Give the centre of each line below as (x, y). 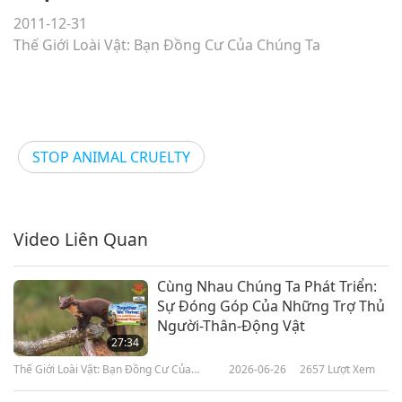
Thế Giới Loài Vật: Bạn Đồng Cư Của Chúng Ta (167, 45)
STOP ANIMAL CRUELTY (111, 157)
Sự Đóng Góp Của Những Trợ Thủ (271, 306)
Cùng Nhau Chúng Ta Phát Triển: (267, 287)
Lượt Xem (350, 370)
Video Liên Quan (81, 240)
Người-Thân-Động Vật (231, 326)
